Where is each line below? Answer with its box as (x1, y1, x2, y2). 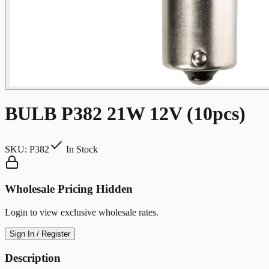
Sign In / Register (10, 229, 70, 239)
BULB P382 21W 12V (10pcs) (5, 103, 246, 125)
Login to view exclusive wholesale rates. (5, 207, 159, 218)
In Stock (64, 144, 98, 154)
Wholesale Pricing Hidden (5, 183, 133, 196)
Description (5, 251, 61, 264)
